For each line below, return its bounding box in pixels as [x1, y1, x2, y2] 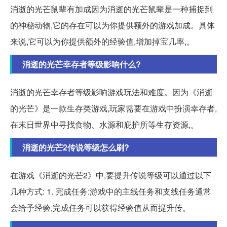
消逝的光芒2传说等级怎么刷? [22, 141, 129, 154]
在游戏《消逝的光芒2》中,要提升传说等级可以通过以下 [10, 169, 211, 181]
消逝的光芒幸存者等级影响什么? [22, 58, 141, 70]
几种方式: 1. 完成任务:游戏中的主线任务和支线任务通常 [10, 185, 211, 198]
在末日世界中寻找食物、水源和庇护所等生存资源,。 [10, 119, 199, 131]
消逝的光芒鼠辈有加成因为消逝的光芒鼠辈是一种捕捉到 [10, 3, 213, 15]
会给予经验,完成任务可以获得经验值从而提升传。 [10, 202, 191, 214]
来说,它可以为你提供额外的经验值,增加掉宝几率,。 [10, 35, 195, 48]
